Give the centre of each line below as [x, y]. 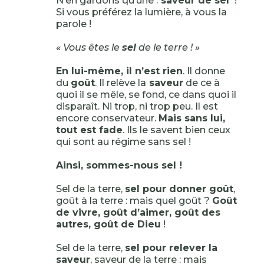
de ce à [201, 83]
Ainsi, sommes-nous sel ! [119, 165]
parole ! [75, 24]
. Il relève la [120, 83]
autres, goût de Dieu [108, 224]
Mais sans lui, [192, 118]
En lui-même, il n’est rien [119, 71]
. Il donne [204, 71]
